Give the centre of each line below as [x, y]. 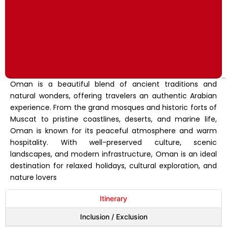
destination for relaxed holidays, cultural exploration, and [113, 165]
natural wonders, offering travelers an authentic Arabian [113, 96]
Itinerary [113, 198]
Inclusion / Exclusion [113, 216]
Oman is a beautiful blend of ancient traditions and [113, 84]
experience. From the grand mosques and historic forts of [113, 107]
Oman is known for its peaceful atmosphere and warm [113, 130]
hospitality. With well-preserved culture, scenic [113, 142]
